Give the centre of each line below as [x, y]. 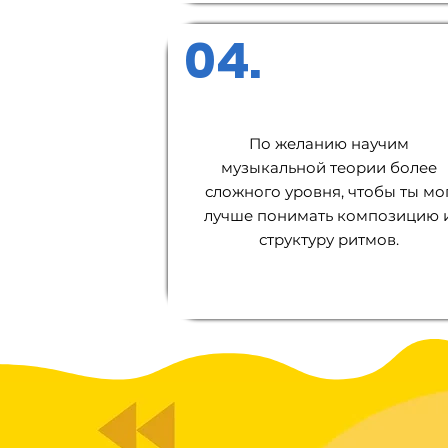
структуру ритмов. [328, 239]
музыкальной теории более [328, 167]
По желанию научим [328, 143]
